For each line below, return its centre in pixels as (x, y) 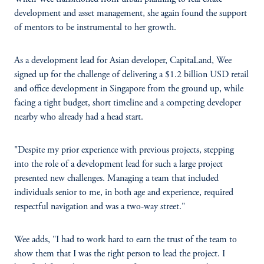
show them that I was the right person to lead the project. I (120, 254)
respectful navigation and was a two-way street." (100, 207)
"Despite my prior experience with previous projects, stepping (124, 150)
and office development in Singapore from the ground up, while (129, 89)
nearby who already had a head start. (79, 117)
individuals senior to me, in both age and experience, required (124, 193)
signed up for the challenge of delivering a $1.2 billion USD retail (131, 75)
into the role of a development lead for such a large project (118, 164)
